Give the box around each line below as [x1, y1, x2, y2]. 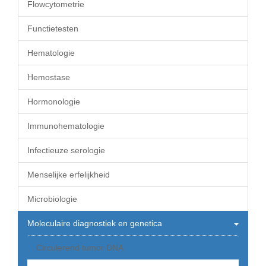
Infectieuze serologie [27, 145, 105, 155]
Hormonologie [27, 97, 80, 106]
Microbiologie [27, 194, 77, 204]
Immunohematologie [27, 121, 104, 131]
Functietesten [27, 24, 78, 33]
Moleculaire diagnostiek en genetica [27, 218, 162, 228]
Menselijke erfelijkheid [27, 170, 110, 179]
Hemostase [27, 72, 70, 82]
